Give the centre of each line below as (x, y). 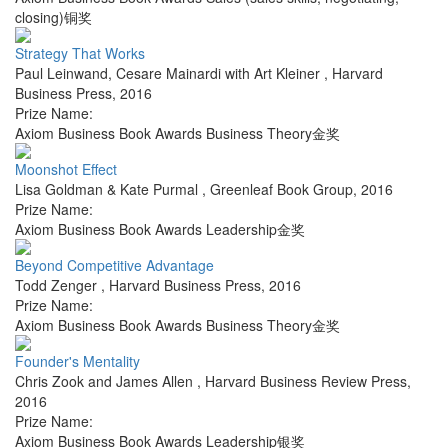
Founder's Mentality (77, 361)
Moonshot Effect (66, 169)
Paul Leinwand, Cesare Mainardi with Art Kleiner (169, 73)
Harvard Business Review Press (306, 381)
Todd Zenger (58, 285)
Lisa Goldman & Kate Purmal (108, 189)
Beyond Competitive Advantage (114, 265)
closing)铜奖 (53, 17)
